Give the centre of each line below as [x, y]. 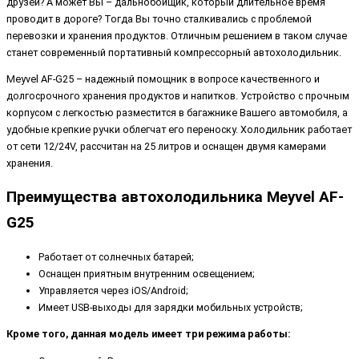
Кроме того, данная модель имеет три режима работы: [149, 334]
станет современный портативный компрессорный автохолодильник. [174, 52]
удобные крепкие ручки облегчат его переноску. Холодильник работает [179, 130]
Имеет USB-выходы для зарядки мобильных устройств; [171, 307]
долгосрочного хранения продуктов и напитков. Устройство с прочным [178, 96]
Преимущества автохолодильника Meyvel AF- [175, 196]
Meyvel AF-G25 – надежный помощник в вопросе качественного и [163, 79]
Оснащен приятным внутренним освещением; [147, 273]
